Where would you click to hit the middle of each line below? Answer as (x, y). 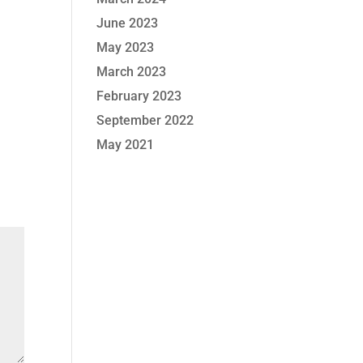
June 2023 (128, 23)
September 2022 (145, 121)
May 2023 (126, 48)
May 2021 (126, 145)
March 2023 (132, 72)
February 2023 (139, 96)
